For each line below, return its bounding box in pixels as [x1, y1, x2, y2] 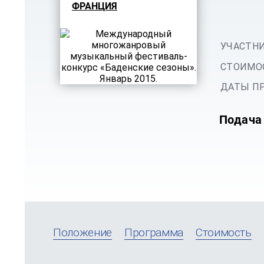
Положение [53, 226, 112, 239]
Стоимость [195, 226, 252, 239]
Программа [124, 226, 183, 239]
